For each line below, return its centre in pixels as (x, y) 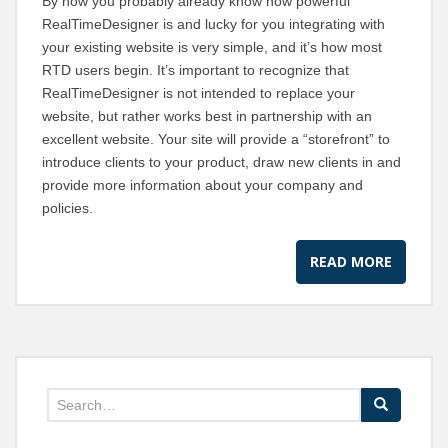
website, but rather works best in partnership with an (207, 116)
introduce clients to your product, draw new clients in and (221, 162)
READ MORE (351, 261)
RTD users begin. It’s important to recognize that (195, 70)
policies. (67, 208)
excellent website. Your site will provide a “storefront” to (216, 139)
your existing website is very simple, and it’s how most (212, 47)
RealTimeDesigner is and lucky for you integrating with (213, 24)
